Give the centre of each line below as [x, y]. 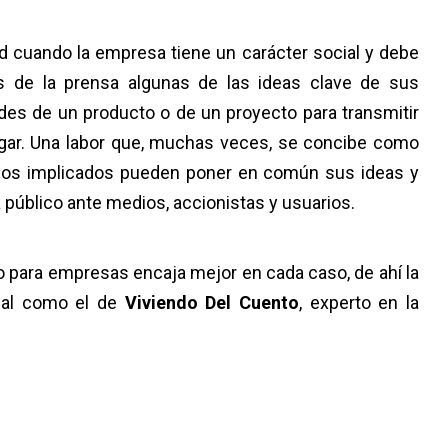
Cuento [269, 303]
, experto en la [359, 303]
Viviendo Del [178, 303]
